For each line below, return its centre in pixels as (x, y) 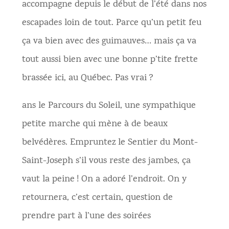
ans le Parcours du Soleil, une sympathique (109, 106)
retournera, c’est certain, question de (97, 198)
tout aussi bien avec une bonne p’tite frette (110, 60)
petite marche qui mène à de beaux (95, 124)
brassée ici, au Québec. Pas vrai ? (87, 78)
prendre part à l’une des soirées (86, 216)
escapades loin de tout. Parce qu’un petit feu (111, 23)
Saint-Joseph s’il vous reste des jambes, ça (106, 161)
